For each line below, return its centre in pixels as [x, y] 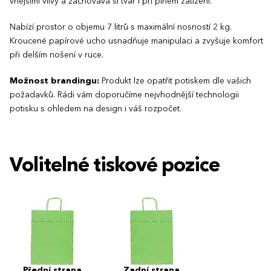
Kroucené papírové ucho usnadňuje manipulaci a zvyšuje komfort [136, 41]
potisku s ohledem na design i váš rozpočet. [96, 109]
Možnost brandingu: [54, 81]
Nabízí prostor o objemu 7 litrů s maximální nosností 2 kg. [121, 27]
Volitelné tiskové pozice [115, 166]
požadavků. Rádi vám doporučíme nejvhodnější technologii [124, 95]
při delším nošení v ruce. [57, 55]
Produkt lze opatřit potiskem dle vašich [175, 81]
